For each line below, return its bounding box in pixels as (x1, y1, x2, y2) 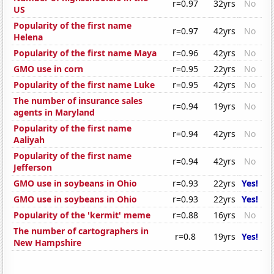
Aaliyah (13, 134, 45, 146)
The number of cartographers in (13, 225, 149, 237)
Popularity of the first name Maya (13, 47, 157, 59)
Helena (13, 31, 43, 43)
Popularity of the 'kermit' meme (13, 209, 151, 221)
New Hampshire (13, 237, 82, 249)
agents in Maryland (13, 106, 95, 119)
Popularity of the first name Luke (13, 79, 155, 91)
